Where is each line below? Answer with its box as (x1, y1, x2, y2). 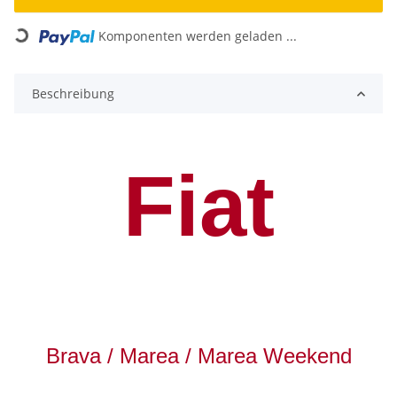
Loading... (14, 10, 74, 49)
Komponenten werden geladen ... (98, 27, 298, 45)
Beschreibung (32, 85, 114, 103)
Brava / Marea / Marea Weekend (45, 344, 352, 369)
